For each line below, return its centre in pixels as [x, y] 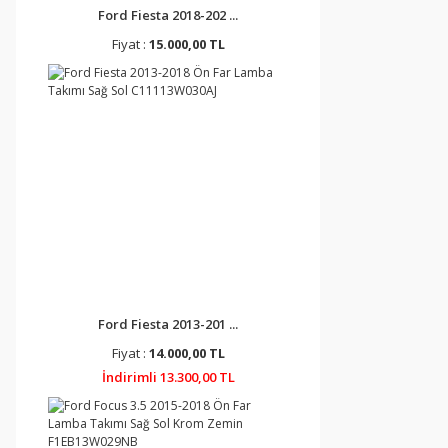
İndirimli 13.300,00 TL [168, 377]
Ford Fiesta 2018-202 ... [168, 15]
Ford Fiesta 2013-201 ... [168, 324]
